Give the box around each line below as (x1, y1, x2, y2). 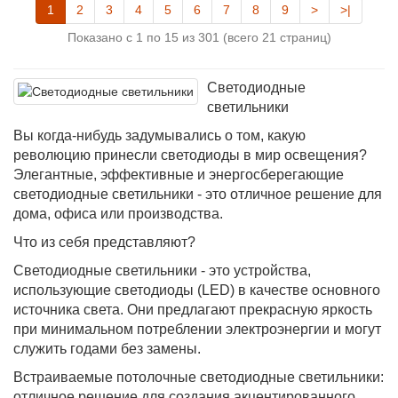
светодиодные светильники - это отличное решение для (13, 187, 382, 202)
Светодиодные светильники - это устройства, (13, 263, 311, 278)
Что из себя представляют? (13, 235, 195, 250)
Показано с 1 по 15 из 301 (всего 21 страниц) (67, 30, 331, 44)
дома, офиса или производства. (13, 206, 223, 221)
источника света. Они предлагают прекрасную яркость (13, 302, 372, 317)
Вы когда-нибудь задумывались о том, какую (13, 128, 306, 143)
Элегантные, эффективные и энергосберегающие (13, 167, 344, 182)
